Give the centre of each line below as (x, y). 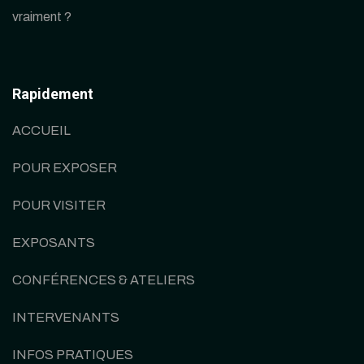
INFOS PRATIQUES (73, 355)
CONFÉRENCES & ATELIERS (104, 280)
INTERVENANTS (66, 317)
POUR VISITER (59, 205)
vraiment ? (42, 17)
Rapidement (53, 94)
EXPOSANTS (54, 243)
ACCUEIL (41, 130)
